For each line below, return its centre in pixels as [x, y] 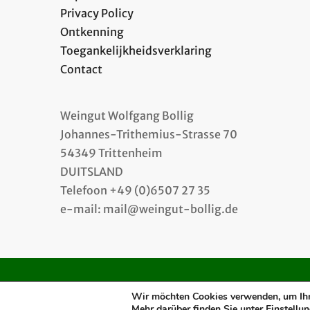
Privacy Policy [97, 13]
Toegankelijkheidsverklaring [136, 50]
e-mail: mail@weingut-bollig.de [149, 209]
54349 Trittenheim [111, 153]
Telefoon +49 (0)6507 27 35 [135, 190]
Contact [81, 69]
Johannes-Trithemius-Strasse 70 [149, 134]
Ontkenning [92, 31]
